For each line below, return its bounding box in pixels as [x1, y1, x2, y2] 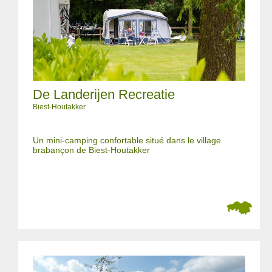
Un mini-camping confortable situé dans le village [33, 135, 221, 145]
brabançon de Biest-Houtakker [33, 145, 150, 155]
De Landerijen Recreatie [33, 87, 175, 102]
